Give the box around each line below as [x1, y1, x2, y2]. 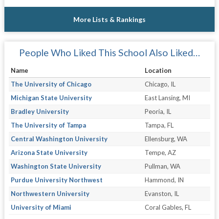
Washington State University [10, 162, 101, 170]
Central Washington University [10, 134, 108, 143]
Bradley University [10, 107, 69, 115]
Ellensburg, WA [144, 134, 187, 143]
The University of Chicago [10, 80, 91, 88]
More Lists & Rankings [73, 15, 146, 23]
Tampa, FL [144, 121, 174, 129]
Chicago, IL [144, 80, 175, 88]
